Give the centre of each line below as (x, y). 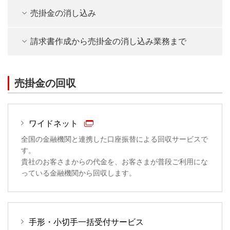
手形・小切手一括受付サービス (86, 222)
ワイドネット (54, 124)
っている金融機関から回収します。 (79, 173)
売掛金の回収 (45, 83)
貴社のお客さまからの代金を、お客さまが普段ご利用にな (114, 162)
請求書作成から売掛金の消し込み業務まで (108, 42)
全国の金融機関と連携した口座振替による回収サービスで (114, 139)
